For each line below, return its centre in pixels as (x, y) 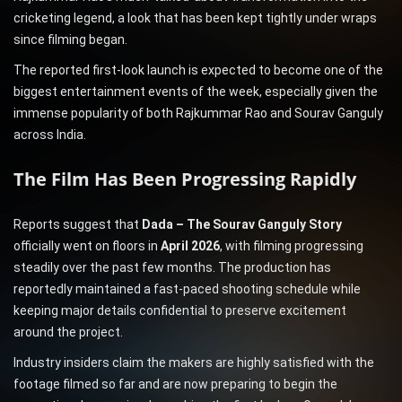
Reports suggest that (78, 225)
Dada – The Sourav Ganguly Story (242, 225)
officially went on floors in (87, 246)
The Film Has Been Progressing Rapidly (185, 179)
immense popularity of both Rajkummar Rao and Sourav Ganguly (198, 114)
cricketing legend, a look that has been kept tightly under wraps (195, 18)
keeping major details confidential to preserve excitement (180, 311)
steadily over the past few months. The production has (172, 268)
